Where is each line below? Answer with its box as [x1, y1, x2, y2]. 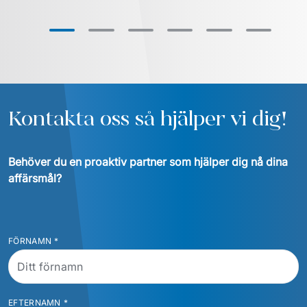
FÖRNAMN [8, 236, 52, 246]
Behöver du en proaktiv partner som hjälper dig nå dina [8, 155, 288, 169]
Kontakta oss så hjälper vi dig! [8, 106, 287, 132]
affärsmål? [8, 171, 62, 185]
